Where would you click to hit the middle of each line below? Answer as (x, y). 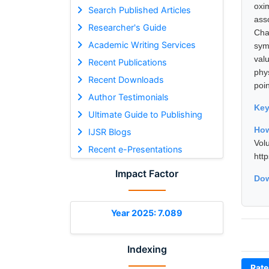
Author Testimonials (128, 97)
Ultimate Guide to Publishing (145, 114)
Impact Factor (147, 173)
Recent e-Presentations (135, 149)
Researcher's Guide (127, 27)
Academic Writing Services (142, 44)
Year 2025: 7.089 (147, 213)
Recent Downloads (126, 79)
